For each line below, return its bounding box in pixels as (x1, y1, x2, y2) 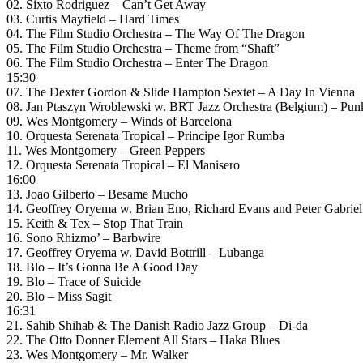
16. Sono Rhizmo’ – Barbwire (6, 230, 160, 245)
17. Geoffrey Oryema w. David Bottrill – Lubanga (6, 245, 264, 259)
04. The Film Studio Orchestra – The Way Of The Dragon (6, 26, 305, 41)
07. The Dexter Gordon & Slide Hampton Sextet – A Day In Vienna (6, 84, 355, 99)
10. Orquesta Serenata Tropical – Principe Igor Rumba (6, 128, 284, 143)
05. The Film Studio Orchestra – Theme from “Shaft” (6, 41, 280, 55)
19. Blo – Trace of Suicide (6, 274, 141, 288)
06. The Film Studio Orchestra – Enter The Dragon (6, 55, 268, 70)
